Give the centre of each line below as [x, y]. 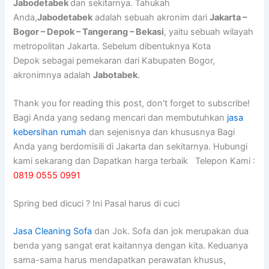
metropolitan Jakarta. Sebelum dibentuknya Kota [112, 46]
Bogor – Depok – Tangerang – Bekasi [89, 32]
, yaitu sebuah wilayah [209, 32]
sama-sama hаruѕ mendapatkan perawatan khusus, [120, 260]
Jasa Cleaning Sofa [53, 231]
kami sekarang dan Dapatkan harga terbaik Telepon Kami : [134, 161]
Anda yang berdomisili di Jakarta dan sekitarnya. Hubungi [131, 147]
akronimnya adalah [53, 75]
